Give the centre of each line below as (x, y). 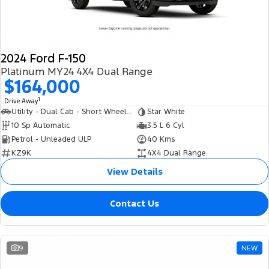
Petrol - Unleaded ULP (51, 139)
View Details (134, 171)
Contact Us (134, 203)
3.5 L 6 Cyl (165, 125)
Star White (166, 111)
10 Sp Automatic (41, 125)
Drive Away (21, 101)
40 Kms (161, 139)
